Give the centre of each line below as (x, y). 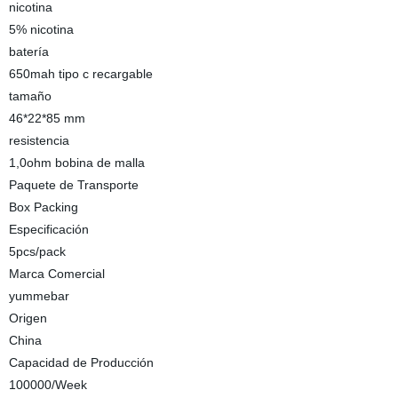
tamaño (30, 96)
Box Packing (43, 207)
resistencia (39, 140)
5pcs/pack (37, 251)
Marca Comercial (56, 274)
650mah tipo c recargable (80, 74)
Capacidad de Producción (81, 362)
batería (28, 52)
